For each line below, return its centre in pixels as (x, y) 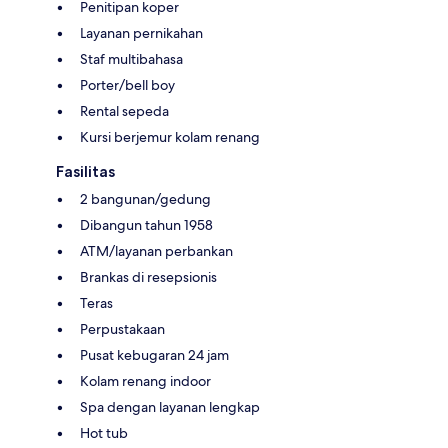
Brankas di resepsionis (148, 276)
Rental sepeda (124, 110)
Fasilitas (85, 171)
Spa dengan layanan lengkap (170, 406)
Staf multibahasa (131, 58)
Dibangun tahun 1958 (146, 224)
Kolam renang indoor (145, 380)
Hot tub (104, 432)
